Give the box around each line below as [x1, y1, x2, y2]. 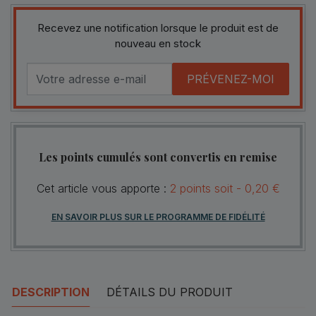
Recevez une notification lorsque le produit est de [37, 20, 279, 35]
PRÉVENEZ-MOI [187, 71, 274, 86]
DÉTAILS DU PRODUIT [107, 284, 233, 299]
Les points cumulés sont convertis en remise [39, 149, 277, 164]
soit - [214, 181, 241, 195]
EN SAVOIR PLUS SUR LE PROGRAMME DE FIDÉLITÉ [51, 211, 265, 222]
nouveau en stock [115, 36, 201, 50]
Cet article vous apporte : [36, 181, 170, 195]
